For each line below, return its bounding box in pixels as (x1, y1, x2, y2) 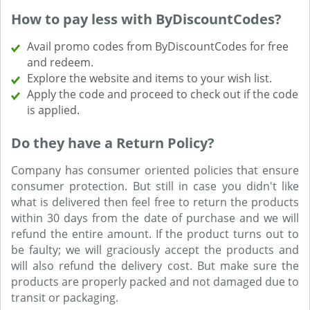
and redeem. (27, 55, 93, 70)
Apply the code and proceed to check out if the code (27, 86, 298, 102)
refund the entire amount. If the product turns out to (11, 226, 299, 241)
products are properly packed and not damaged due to (11, 274, 299, 289)
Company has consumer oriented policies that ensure (11, 163, 299, 178)
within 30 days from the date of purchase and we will (11, 210, 299, 226)
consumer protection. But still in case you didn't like (11, 179, 299, 194)
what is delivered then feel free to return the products (11, 194, 299, 210)
